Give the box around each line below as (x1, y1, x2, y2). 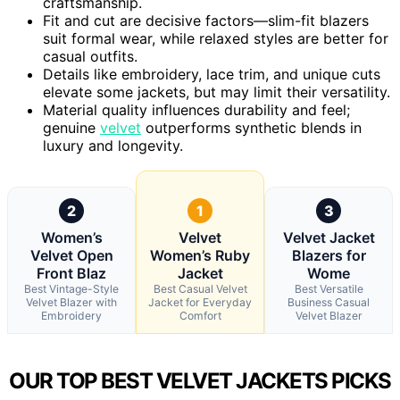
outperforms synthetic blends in (141, 118, 362, 137)
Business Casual (287, 295, 370, 309)
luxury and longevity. (43, 136, 183, 154)
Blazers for (291, 246, 366, 264)
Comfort (179, 308, 221, 322)
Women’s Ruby (150, 246, 250, 264)
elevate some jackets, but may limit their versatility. (43, 82, 390, 101)
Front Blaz (37, 263, 106, 282)
